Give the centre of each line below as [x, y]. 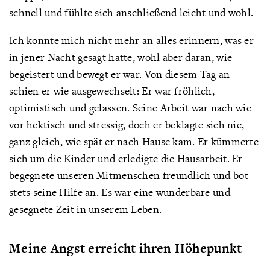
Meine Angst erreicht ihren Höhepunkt [126, 248]
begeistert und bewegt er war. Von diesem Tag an [120, 74]
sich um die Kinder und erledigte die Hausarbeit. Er [126, 158]
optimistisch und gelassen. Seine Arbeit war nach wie [130, 108]
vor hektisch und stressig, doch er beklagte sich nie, [127, 124]
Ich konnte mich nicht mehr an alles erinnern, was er [131, 40]
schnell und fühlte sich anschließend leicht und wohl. [131, 12]
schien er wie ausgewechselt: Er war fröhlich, [112, 91]
